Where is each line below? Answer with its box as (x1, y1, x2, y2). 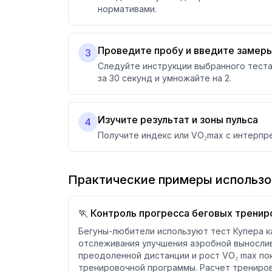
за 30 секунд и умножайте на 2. (98, 73, 231, 83)
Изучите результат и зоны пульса (98, 114, 258, 126)
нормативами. (98, 4, 157, 14)
